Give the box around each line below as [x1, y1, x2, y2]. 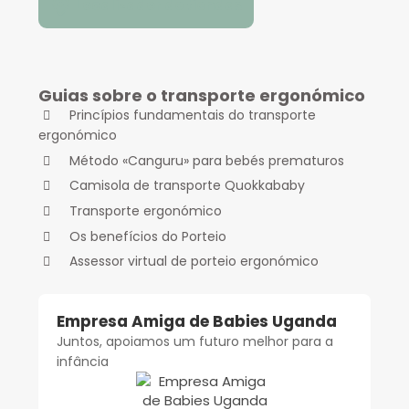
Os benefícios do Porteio [69, 226, 226, 246]
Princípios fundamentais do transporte [69, 106, 316, 125]
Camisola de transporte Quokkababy [69, 176, 305, 195]
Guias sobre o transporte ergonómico [38, 83, 365, 107]
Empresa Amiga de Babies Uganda [57, 310, 337, 333]
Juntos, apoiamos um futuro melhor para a [57, 332, 333, 351]
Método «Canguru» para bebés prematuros [69, 151, 344, 170]
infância [57, 352, 109, 372]
